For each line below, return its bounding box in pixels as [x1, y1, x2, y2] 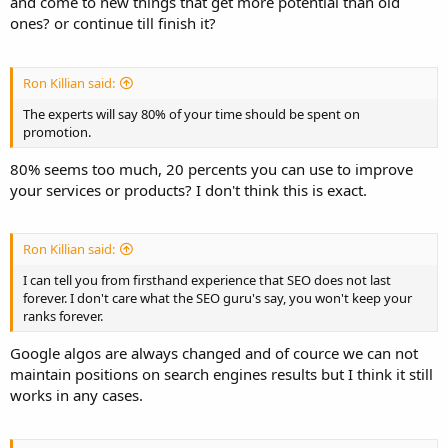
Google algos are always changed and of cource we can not [10, 343, 418, 364]
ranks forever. [23, 307, 103, 326]
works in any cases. [10, 385, 143, 406]
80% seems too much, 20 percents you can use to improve [10, 158, 413, 179]
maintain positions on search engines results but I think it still [10, 364, 433, 385]
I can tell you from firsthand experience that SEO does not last [23, 271, 391, 290]
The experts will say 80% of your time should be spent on [23, 104, 360, 123]
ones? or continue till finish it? [10, 13, 216, 34]
